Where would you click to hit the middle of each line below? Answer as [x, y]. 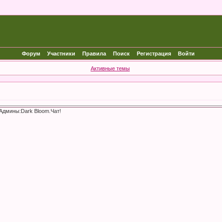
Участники [61, 54]
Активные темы [110, 68]
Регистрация [154, 54]
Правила [94, 54]
